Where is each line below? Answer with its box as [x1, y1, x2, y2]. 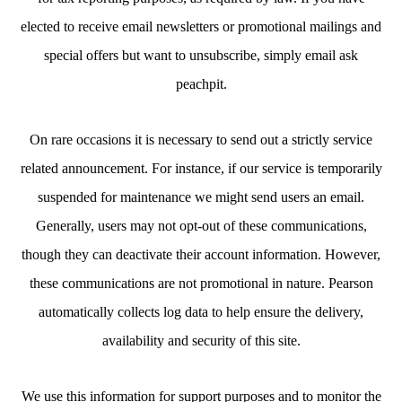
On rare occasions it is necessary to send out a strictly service [30, 132, 372, 147]
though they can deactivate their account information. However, [22, 247, 380, 262]
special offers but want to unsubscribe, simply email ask [44, 48, 358, 63]
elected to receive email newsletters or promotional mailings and [21, 19, 381, 34]
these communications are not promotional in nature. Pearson [29, 275, 373, 291]
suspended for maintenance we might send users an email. [38, 189, 364, 205]
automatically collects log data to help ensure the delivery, [39, 304, 363, 319]
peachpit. [175, 76, 227, 92]
